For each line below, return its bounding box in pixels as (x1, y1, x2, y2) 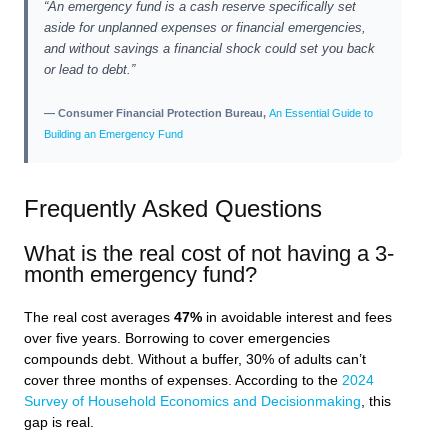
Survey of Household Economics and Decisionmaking (24, 393, 361, 409)
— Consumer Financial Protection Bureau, (44, 107, 269, 120)
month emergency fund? (24, 262, 257, 288)
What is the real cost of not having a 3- (24, 241, 394, 267)
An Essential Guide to (269, 107, 373, 120)
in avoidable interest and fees (202, 309, 392, 325)
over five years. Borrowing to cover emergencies (24, 330, 330, 346)
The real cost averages (24, 309, 174, 325)
